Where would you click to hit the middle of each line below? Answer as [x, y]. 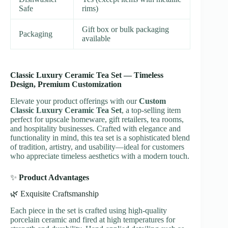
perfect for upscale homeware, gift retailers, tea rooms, [97, 119]
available [96, 38]
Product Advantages [54, 177]
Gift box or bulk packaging [125, 29]
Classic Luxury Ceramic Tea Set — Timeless [87, 75]
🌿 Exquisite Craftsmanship [54, 194]
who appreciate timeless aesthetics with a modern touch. [100, 156]
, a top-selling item [151, 110]
